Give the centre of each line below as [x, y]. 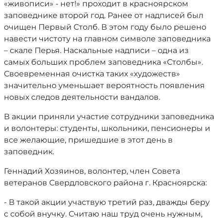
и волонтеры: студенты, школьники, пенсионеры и [107, 128]
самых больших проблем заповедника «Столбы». [103, 62]
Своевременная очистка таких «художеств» [92, 74]
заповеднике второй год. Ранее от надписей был [104, 15]
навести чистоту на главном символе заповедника [107, 39]
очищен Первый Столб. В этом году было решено [105, 27]
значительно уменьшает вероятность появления [104, 85]
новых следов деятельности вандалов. [82, 97]
